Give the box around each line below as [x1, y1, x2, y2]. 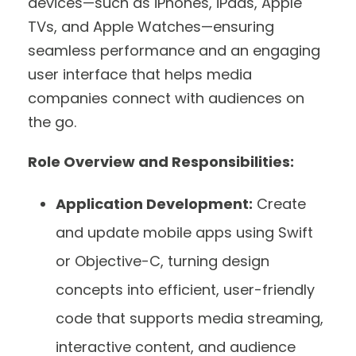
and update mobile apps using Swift [56, 222, 313, 242]
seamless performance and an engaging [28, 40, 320, 60]
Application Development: [56, 193, 253, 214]
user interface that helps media [28, 64, 252, 84]
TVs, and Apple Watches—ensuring [28, 16, 274, 37]
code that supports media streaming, [56, 308, 323, 328]
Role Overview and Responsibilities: [28, 151, 294, 172]
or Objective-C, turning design [56, 250, 269, 271]
